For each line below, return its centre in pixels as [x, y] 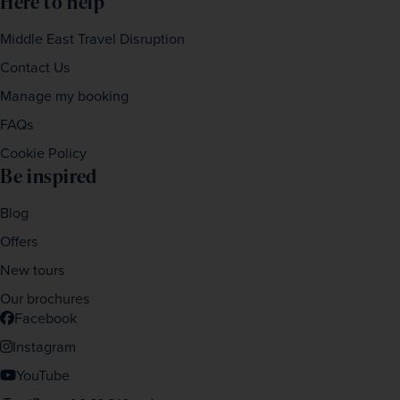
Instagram [44, 347]
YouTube [43, 375]
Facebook [46, 318]
